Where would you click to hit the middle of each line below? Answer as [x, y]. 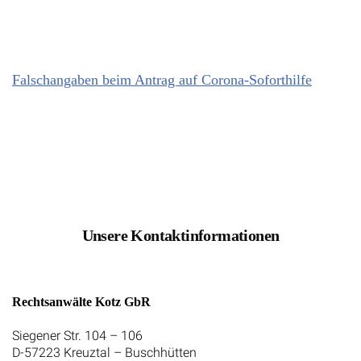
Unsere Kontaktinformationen [180, 235]
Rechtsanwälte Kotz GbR [81, 301]
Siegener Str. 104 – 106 [77, 335]
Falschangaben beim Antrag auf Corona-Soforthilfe [162, 80]
